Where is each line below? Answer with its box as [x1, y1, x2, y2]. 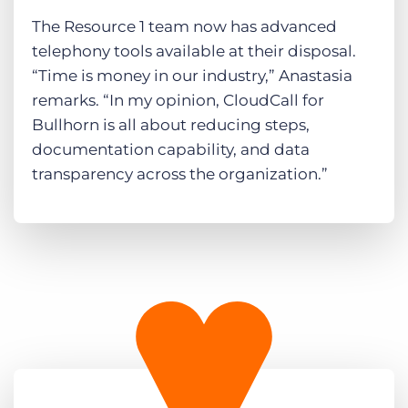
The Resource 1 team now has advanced [32, 17, 337, 36]
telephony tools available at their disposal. [32, 42, 356, 61]
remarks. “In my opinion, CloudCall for [32, 91, 324, 110]
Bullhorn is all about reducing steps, [32, 116, 310, 135]
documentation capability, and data [32, 140, 310, 159]
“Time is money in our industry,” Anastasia [32, 66, 352, 86]
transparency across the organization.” [32, 165, 328, 184]
